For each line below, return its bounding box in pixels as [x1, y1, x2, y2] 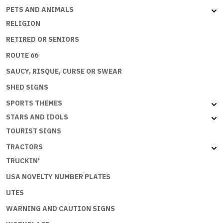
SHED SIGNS [6, 83, 48, 92]
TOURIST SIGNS [6, 126, 61, 136]
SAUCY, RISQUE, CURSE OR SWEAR [6, 67, 122, 76]
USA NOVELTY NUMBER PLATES [6, 172, 111, 182]
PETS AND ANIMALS [6, 5, 74, 14]
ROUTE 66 [6, 51, 38, 60]
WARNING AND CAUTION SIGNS [6, 204, 115, 214]
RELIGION [6, 19, 40, 28]
